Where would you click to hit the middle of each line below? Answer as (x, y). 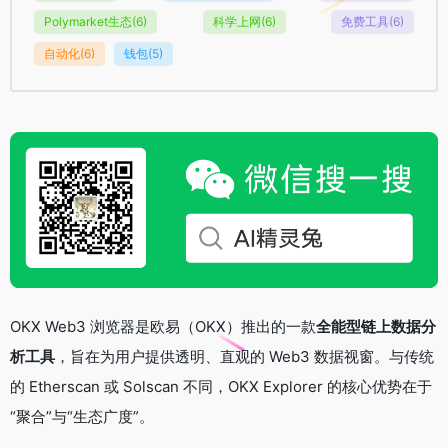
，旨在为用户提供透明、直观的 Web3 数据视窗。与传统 (244, 356)
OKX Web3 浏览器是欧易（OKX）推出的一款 (163, 326)
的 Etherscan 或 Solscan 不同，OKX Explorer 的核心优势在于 (221, 386)
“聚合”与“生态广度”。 (82, 416)
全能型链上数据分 (376, 326)
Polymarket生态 (88, 21)
